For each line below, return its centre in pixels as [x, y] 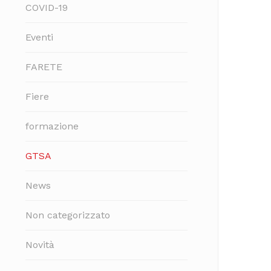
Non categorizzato [68, 215]
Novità [40, 245]
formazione [52, 126]
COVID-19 [47, 8]
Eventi [39, 37]
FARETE [44, 67]
